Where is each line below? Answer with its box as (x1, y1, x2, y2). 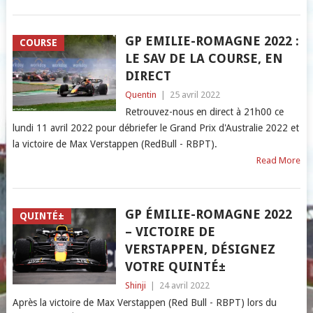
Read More (256, 155, 301, 166)
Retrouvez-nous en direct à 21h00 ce (124, 106, 284, 117)
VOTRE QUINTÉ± (124, 259, 226, 274)
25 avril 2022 (169, 89, 220, 100)
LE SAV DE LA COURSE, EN (124, 51, 283, 66)
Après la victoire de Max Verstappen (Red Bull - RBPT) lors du (12, 297, 277, 308)
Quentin (124, 89, 156, 100)
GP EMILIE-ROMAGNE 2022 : (124, 34, 299, 48)
